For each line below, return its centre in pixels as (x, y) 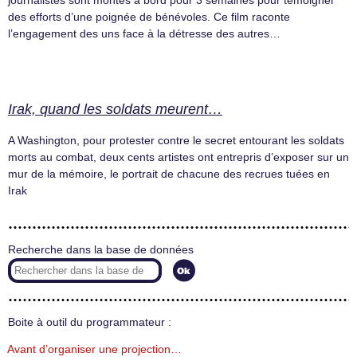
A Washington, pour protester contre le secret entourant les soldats (176, 140)
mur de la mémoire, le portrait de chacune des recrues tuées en (169, 173)
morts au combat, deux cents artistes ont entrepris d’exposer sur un (178, 157)
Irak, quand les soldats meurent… (115, 109)
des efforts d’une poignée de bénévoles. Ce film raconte (149, 17)
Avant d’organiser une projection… (94, 349)
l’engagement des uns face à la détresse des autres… (144, 34)
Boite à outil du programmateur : (90, 322)
